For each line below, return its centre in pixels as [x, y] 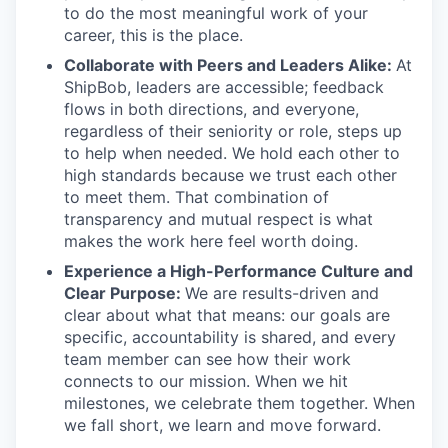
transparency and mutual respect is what [218, 219]
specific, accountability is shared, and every [230, 337]
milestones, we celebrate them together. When [239, 403]
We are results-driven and [282, 293]
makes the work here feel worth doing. [211, 241]
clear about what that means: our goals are [227, 315]
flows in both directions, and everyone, [211, 109]
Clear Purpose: [124, 293]
